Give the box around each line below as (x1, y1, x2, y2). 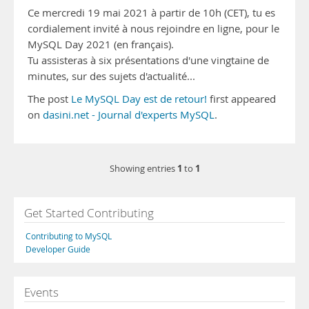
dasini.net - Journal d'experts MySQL (43, 108, 215, 121)
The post (28, 92, 71, 106)
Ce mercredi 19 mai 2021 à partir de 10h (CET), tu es (28, 6, 275, 19)
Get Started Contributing (24, 205, 154, 221)
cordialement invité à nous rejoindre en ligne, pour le (28, 22, 279, 35)
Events (24, 284, 59, 300)
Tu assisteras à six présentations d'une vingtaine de (28, 54, 269, 67)
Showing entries (109, 163, 177, 175)
